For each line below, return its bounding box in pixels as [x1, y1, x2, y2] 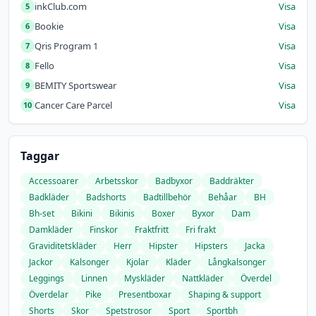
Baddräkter [209, 174, 254, 187]
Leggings [29, 272, 64, 284]
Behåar [208, 190, 237, 203]
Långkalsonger [208, 255, 266, 268]
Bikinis [109, 207, 135, 219]
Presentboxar [119, 288, 171, 300]
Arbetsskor [95, 174, 138, 187]
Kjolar [126, 255, 149, 268]
